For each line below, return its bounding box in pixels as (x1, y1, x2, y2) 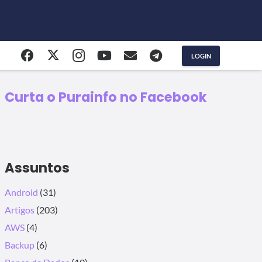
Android (4, 187, 38, 198)
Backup (4, 239, 35, 250)
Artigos (4, 204, 35, 215)
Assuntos (4, 158, 70, 177)
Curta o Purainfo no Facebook (4, 88, 207, 106)
